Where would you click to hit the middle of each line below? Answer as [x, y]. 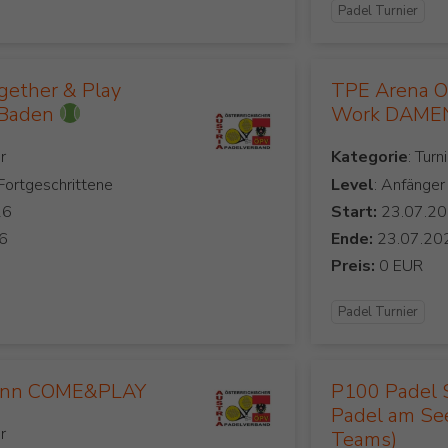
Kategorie [370, 156]
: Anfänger [410, 184]
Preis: [353, 265]
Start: [354, 211]
